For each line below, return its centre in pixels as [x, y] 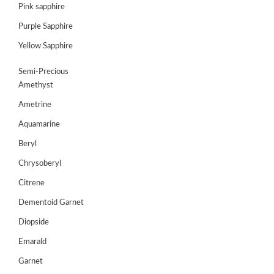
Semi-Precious [43, 72]
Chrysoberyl [40, 164]
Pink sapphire [42, 7]
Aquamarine [39, 125]
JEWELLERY [30, 257]
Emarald [32, 242]
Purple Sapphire [46, 27]
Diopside [34, 223]
